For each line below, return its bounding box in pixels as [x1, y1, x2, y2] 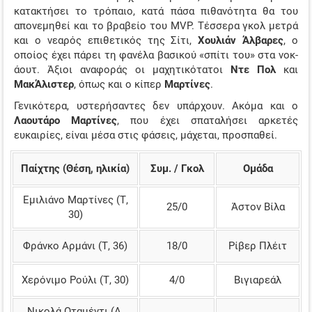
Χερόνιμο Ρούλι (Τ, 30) [22, 273, 129, 286]
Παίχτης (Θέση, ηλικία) [21, 162, 130, 175]
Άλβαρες [242, 33, 284, 47]
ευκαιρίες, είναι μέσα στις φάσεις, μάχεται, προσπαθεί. [14, 129, 277, 142]
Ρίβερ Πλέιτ [228, 239, 287, 252]
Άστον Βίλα [231, 200, 285, 213]
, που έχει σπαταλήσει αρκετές [117, 114, 299, 127]
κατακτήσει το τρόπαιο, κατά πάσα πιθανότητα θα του [14, 4, 298, 17]
